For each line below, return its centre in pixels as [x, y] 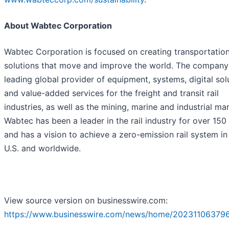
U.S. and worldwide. [42, 148]
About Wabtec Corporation [58, 26]
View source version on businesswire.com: [86, 201]
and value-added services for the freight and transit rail [111, 93]
